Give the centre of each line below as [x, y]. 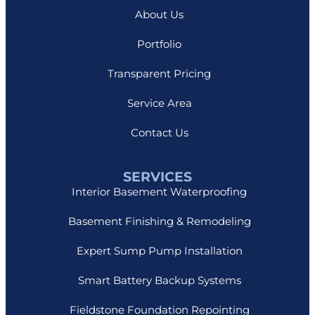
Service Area [159, 103]
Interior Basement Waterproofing [159, 191]
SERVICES [157, 176]
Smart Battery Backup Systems [159, 280]
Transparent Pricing [159, 73]
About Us [159, 14]
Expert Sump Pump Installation [159, 250]
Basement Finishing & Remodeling [159, 221]
